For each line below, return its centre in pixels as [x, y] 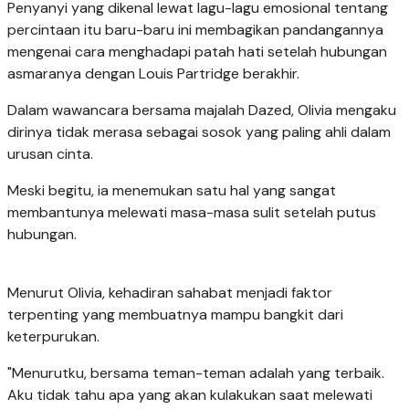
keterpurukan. [53, 337]
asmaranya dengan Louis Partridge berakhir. [153, 74]
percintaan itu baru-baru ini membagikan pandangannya [195, 30]
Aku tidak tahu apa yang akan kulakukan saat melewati [190, 395]
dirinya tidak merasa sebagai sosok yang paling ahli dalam [199, 132]
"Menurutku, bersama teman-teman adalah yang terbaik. [196, 373]
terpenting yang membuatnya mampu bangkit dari [175, 315]
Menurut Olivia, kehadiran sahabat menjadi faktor [170, 293]
